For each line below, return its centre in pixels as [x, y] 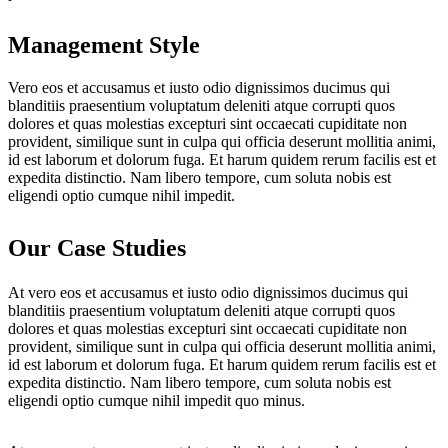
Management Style [104, 44]
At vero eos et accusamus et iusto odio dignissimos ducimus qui [208, 292]
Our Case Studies [97, 247]
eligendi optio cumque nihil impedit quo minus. [156, 400]
